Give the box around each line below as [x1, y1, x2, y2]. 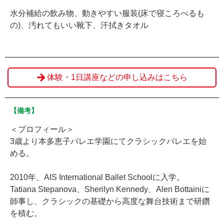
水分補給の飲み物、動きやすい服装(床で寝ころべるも [10, 8, 204, 17]
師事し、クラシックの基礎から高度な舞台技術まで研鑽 [10, 196, 210, 205]
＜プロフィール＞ [10, 124, 74, 133]
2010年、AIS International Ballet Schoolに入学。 [10, 172, 184, 181]
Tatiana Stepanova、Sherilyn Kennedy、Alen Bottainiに [10, 184, 209, 193]
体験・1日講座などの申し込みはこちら [46, 72, 187, 81]
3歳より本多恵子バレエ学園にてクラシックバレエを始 [10, 136, 206, 145]
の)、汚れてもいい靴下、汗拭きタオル [10, 20, 148, 29]
